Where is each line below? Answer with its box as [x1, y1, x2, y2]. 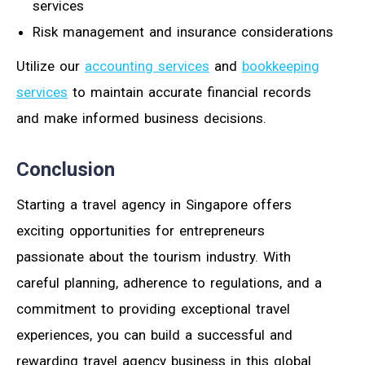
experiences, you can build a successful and [16, 327, 292, 344]
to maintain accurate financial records [68, 84, 311, 101]
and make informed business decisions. [16, 110, 266, 127]
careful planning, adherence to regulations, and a [16, 275, 322, 292]
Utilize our [16, 58, 85, 75]
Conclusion [16, 158, 115, 182]
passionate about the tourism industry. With [16, 248, 291, 266]
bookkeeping [242, 58, 319, 75]
